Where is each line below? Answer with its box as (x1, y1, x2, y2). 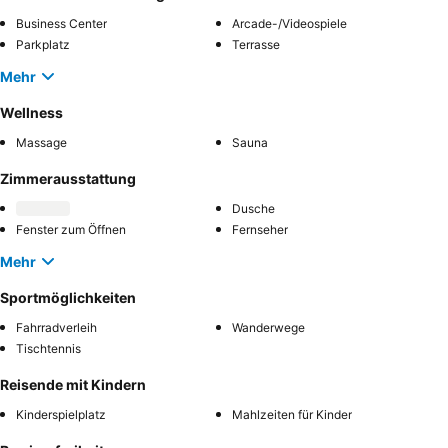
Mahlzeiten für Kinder (232, 407, 352, 422)
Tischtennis (16, 341, 81, 356)
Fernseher (232, 222, 288, 237)
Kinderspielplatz (16, 407, 106, 422)
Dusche (232, 201, 275, 216)
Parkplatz (16, 37, 70, 52)
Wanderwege (232, 320, 305, 335)
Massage (16, 135, 67, 150)
